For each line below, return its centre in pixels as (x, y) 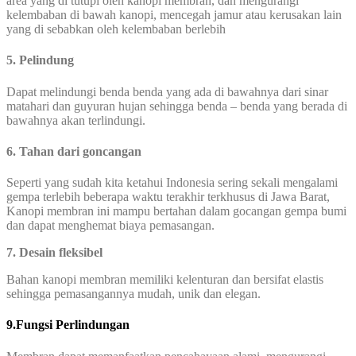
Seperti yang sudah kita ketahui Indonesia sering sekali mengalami (172, 183)
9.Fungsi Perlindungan (68, 325)
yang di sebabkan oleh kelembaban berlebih (116, 29)
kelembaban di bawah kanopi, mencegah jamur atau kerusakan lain (174, 15)
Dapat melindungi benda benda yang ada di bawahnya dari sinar (167, 91)
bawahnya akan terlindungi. (76, 120)
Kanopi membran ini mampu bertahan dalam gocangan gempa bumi (176, 211)
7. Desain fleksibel (54, 253)
